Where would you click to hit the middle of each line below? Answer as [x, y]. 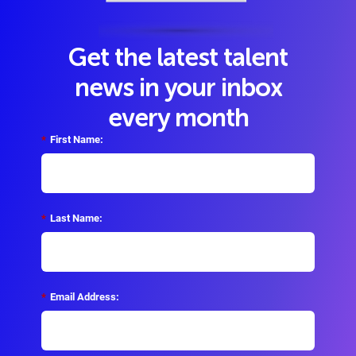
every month [178, 119]
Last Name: [76, 218]
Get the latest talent [178, 58]
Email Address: [85, 296]
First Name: [77, 139]
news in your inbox [178, 89]
